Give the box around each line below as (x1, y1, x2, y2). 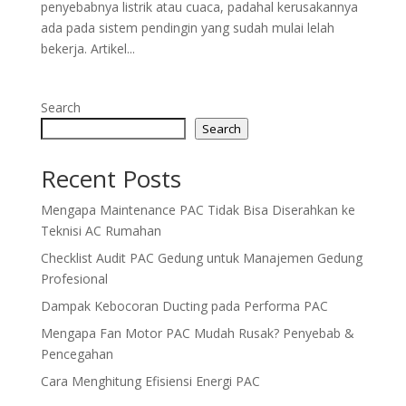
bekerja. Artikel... (40, 39, 135, 57)
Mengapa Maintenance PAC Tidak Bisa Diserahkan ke (40, 200, 355, 218)
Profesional (40, 269, 108, 287)
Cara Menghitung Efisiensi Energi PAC (40, 372, 260, 390)
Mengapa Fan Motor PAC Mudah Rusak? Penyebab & (40, 324, 354, 342)
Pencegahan (40, 344, 113, 362)
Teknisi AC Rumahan (40, 221, 161, 239)
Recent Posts (40, 161, 181, 195)
